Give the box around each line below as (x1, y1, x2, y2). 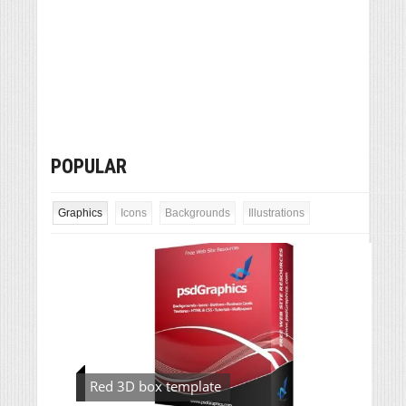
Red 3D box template (90, 377, 221, 396)
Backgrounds (165, 206, 230, 219)
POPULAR (51, 154, 127, 178)
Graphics (58, 206, 102, 219)
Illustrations (248, 206, 304, 219)
